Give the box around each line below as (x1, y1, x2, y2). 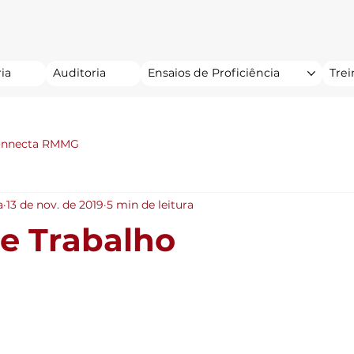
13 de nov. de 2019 (6, 198, 104, 213)
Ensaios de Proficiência (148, 65, 280, 80)
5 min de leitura (107, 198, 194, 213)
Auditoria (53, 65, 107, 80)
